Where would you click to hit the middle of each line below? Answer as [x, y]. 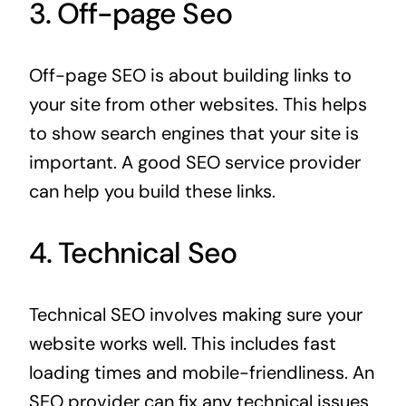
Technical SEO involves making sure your [195, 315]
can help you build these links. [152, 192]
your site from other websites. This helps [198, 105]
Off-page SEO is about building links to [190, 76]
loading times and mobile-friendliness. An [201, 373]
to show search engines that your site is [193, 134]
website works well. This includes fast [182, 344]
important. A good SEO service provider [194, 163]
